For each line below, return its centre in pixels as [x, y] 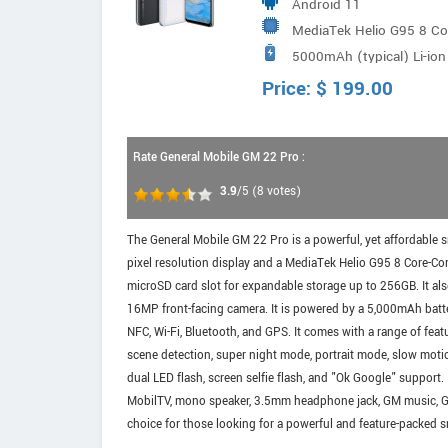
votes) [282, 191]
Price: [289, 89]
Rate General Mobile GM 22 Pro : [219, 157]
